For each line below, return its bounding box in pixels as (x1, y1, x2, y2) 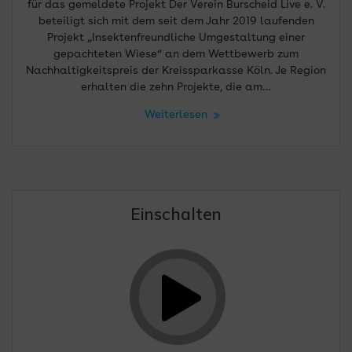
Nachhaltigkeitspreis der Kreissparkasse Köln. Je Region (26, 65, 326, 77)
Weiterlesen (145, 109, 207, 121)
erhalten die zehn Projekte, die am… (81, 82, 271, 93)
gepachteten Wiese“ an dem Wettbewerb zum (53, 49, 299, 60)
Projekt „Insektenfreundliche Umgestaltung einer (47, 32, 305, 44)
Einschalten (130, 203, 222, 225)
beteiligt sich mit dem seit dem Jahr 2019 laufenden (38, 16, 314, 27)
